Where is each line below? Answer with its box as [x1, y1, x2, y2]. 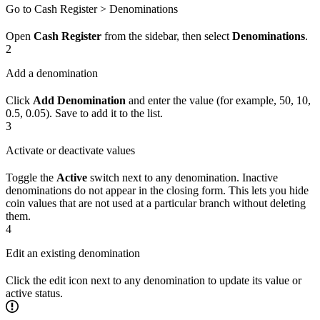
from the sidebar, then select [101, 29, 232, 42]
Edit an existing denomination [6, 246, 140, 259]
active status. [6, 286, 63, 299]
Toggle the [6, 171, 56, 184]
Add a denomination [6, 66, 98, 79]
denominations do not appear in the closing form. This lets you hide [6, 184, 309, 196]
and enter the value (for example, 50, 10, [126, 94, 311, 106]
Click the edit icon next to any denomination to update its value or [6, 274, 301, 286]
